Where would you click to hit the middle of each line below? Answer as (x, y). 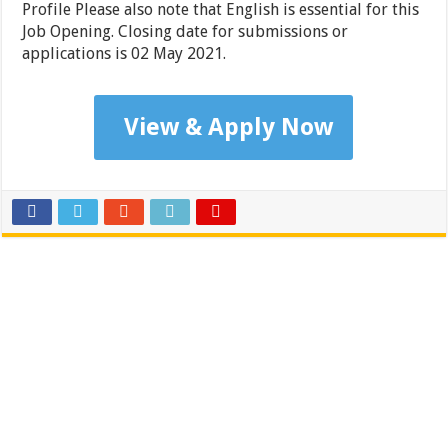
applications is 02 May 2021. (124, 54)
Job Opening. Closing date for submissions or (185, 32)
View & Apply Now (229, 127)
